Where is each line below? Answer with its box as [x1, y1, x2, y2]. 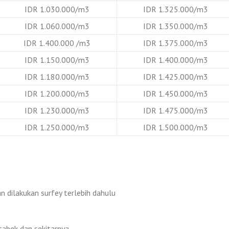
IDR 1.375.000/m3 [143, 37, 208, 48]
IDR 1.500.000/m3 [143, 122, 208, 132]
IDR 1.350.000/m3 [143, 20, 208, 31]
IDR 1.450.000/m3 [143, 88, 208, 99]
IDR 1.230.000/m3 [24, 105, 89, 116]
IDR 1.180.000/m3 [24, 71, 89, 82]
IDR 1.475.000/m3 [143, 105, 208, 116]
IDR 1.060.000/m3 [24, 20, 89, 31]
